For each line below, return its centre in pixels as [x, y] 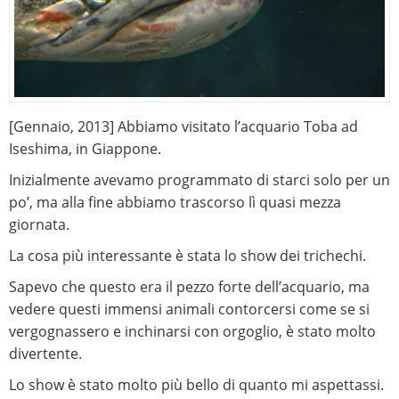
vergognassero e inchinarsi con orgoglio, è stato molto [192, 332]
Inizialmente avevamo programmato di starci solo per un [199, 180]
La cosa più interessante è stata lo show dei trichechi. [187, 256]
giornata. [39, 225]
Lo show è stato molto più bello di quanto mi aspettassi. [196, 385]
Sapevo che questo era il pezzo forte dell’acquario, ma [189, 287]
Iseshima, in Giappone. [85, 149]
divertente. [45, 354]
